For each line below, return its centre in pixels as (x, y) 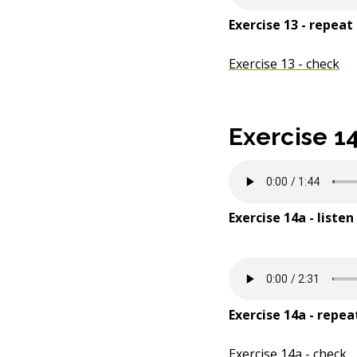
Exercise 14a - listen (291, 218)
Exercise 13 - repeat (291, 25)
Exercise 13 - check (284, 64)
